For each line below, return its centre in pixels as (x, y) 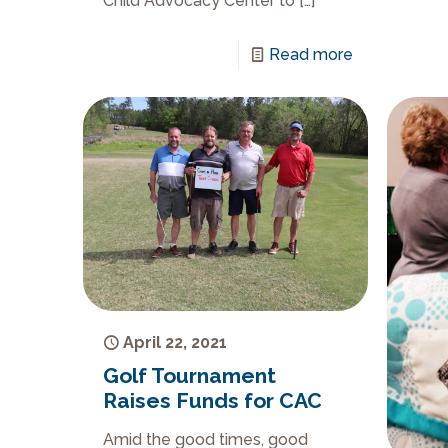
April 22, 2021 (175, 343)
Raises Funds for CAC (213, 401)
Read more (311, 55)
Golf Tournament (190, 376)
